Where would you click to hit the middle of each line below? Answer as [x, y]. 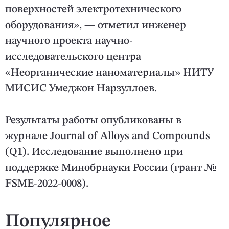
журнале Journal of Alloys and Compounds [108, 136]
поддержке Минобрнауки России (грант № [111, 168]
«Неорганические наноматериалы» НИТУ [109, 73]
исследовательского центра [73, 57]
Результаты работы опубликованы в [93, 121]
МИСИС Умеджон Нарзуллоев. [81, 89]
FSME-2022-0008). [47, 184]
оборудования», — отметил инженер [96, 26]
